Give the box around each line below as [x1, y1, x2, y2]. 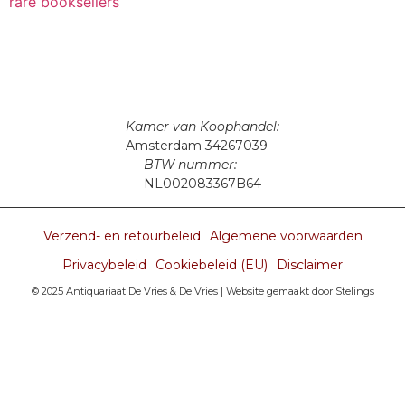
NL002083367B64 [144, 175, 261, 193]
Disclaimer [277, 257, 343, 274]
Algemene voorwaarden [209, 228, 363, 245]
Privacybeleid [62, 257, 146, 274]
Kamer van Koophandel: [126, 118, 279, 136]
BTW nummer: [144, 156, 237, 174]
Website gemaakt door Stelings [225, 285, 374, 298]
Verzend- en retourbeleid [42, 228, 201, 245]
